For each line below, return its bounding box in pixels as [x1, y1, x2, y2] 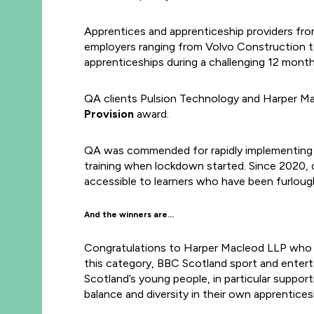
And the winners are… [84, 210, 174, 219]
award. [134, 107, 169, 121]
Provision [84, 107, 134, 121]
